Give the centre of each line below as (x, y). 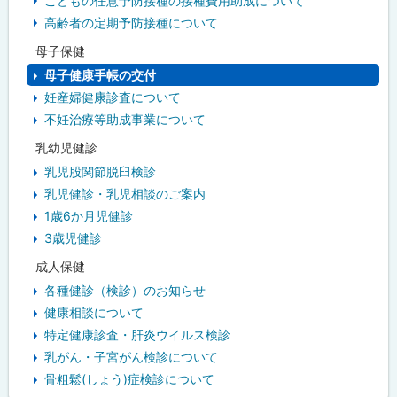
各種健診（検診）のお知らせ (125, 291)
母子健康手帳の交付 (100, 74)
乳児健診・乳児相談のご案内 (125, 194)
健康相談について (94, 313)
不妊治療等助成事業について (125, 119)
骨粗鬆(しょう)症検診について (129, 379)
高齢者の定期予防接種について (131, 22)
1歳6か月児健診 (89, 216)
